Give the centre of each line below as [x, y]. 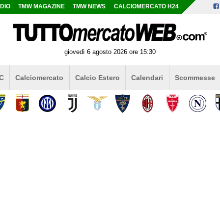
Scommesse [195, 77]
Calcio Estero [97, 77]
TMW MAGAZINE [42, 6]
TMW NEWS [89, 6]
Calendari [147, 77]
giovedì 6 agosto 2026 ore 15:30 [110, 52]
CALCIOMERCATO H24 [146, 6]
